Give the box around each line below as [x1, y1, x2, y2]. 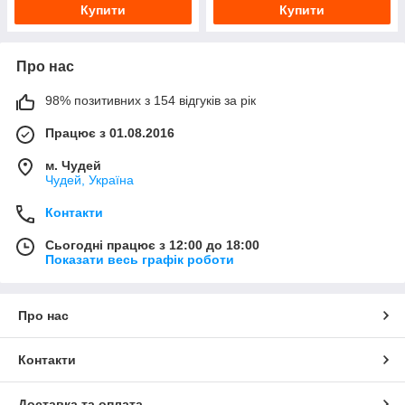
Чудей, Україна [45, 173, 134, 188]
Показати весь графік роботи [45, 252, 234, 268]
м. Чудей [45, 158, 101, 174]
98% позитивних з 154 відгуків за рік [45, 93, 256, 108]
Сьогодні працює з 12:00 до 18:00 [45, 238, 259, 253]
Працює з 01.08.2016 [45, 126, 174, 141]
